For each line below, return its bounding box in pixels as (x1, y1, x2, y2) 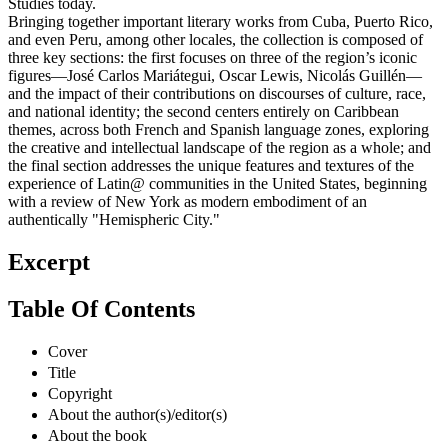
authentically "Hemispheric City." (8, 211, 220, 229)
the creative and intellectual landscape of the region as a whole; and (8, 139, 431, 157)
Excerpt (8, 249, 90, 276)
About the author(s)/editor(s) (48, 405, 227, 423)
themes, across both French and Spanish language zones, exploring (8, 121, 429, 139)
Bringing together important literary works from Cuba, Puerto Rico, (8, 13, 433, 31)
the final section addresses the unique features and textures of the (8, 157, 414, 175)
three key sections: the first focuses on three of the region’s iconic (8, 49, 417, 67)
